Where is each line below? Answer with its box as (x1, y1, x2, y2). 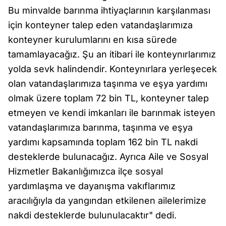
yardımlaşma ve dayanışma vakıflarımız (8, 181, 176, 191)
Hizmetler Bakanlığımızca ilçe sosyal (8, 166, 163, 177)
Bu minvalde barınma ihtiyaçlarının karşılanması (8, 5, 210, 16)
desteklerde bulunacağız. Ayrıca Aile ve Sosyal (8, 151, 208, 162)
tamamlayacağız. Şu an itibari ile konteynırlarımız (8, 49, 216, 60)
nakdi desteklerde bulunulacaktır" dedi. (8, 210, 177, 220)
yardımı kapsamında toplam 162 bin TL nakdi (8, 137, 198, 147)
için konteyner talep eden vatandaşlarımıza (8, 20, 193, 30)
